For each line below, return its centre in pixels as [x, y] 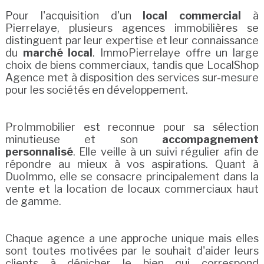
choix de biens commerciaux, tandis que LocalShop [132, 65]
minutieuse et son [84, 140]
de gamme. [33, 202]
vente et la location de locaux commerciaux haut [132, 189]
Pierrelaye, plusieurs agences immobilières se [132, 28]
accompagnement [211, 140]
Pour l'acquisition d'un [74, 16]
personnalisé [39, 152]
